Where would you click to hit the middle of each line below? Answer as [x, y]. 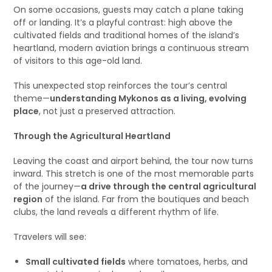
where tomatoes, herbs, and [187, 262]
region [28, 199]
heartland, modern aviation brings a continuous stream [131, 48]
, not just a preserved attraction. [107, 111]
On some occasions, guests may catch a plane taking [129, 10]
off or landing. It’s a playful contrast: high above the [123, 22]
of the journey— [47, 186]
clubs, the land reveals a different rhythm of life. [116, 212]
